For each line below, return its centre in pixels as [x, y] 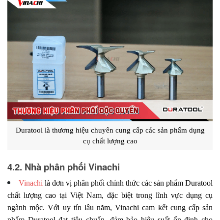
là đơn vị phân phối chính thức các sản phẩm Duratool [128, 183]
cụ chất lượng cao [110, 141]
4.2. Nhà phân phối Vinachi [64, 167]
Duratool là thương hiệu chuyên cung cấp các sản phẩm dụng [110, 130]
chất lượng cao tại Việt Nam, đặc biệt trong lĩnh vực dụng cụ [110, 195]
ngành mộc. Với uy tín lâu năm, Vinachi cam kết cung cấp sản [110, 208]
